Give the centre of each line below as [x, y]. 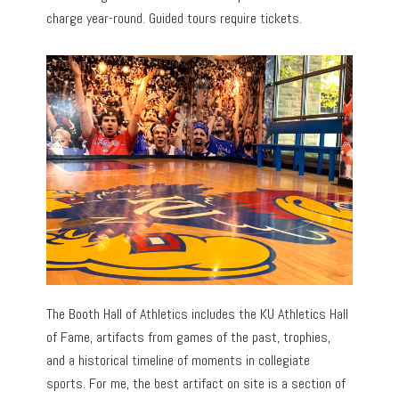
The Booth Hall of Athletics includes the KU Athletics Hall [198, 313]
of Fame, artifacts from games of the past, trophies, [189, 337]
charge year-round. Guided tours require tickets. [175, 19]
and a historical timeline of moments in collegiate [179, 360]
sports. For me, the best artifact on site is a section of [196, 383]
